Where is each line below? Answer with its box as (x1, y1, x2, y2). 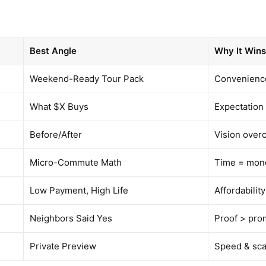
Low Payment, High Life (30, 184, 129, 196)
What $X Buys (30, 100, 89, 112)
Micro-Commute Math (30, 156, 122, 168)
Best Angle (30, 45, 77, 56)
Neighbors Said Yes (30, 212, 113, 224)
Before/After (30, 128, 83, 140)
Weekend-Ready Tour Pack (30, 72, 144, 84)
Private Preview (30, 240, 97, 252)
